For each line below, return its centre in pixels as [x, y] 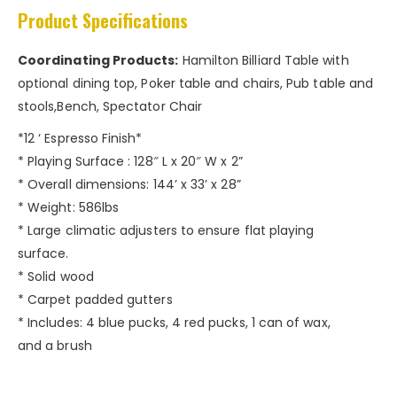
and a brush [55, 345]
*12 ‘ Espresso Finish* [80, 138]
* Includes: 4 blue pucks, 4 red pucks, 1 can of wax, [174, 322]
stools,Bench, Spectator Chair [110, 106]
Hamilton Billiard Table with [264, 60]
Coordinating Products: [98, 60]
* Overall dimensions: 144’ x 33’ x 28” [129, 184]
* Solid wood [56, 276]
